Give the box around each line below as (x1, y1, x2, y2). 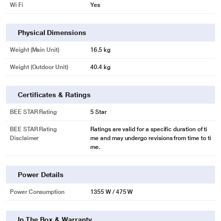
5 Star (90, 109, 107, 115)
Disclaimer (10, 135, 39, 142)
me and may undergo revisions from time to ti (90, 135, 211, 142)
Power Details (18, 171, 64, 179)
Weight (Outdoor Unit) (10, 64, 68, 71)
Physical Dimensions (18, 29, 86, 37)
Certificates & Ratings (18, 91, 91, 99)
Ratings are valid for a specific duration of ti (90, 126, 208, 133)
